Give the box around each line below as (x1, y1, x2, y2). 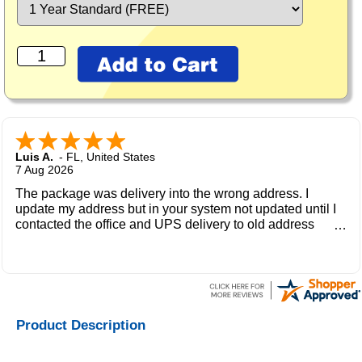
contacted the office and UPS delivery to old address (15, 217, 314, 232)
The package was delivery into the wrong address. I (15, 187, 309, 201)
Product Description (16, 318, 145, 334)
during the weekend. (15, 248, 132, 263)
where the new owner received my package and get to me (15, 233, 344, 247)
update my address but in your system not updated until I (15, 202, 336, 217)
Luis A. (15, 150, 53, 164)
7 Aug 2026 (15, 163, 74, 177)
